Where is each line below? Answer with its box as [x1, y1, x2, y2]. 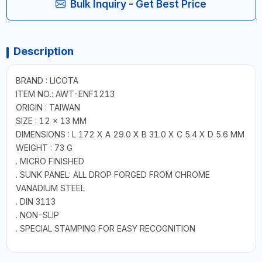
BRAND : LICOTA [15, 75, 78, 85]
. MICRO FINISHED [15, 156, 84, 166]
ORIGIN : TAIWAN [15, 102, 80, 112]
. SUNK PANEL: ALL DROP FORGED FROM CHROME [15, 169, 210, 180]
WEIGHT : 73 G [15, 142, 73, 153]
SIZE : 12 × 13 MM [15, 115, 87, 126]
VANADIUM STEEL [15, 182, 85, 193]
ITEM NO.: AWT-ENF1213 [15, 88, 115, 99]
